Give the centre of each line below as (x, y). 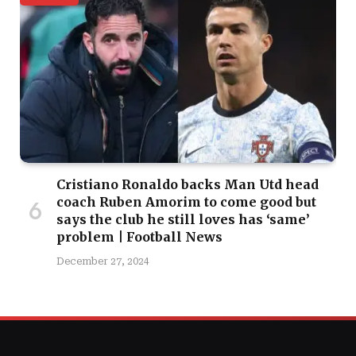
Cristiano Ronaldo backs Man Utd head (188, 185)
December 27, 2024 (103, 262)
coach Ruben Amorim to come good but (186, 202)
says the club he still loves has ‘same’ (183, 220)
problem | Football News (139, 237)
